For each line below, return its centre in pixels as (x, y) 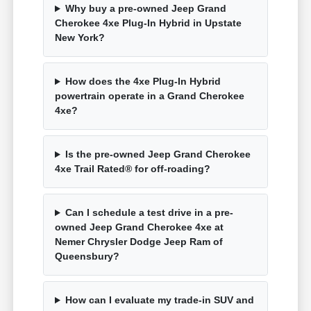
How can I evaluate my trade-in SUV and (159, 300)
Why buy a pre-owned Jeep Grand (145, 9)
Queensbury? (87, 257)
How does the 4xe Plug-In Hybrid (143, 82)
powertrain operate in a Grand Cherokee (150, 96)
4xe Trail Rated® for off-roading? (133, 169)
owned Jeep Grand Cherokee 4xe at (140, 227)
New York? (80, 38)
